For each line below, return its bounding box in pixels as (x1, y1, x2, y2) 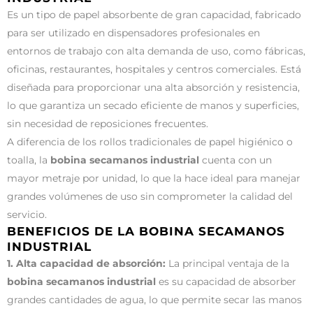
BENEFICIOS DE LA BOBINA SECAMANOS (7, 224, 285, 238)
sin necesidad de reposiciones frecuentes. (7, 117, 208, 130)
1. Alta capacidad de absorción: (7, 256, 166, 270)
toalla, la (7, 153, 50, 166)
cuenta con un (199, 153, 272, 166)
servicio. (7, 208, 47, 221)
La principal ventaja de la (166, 256, 289, 270)
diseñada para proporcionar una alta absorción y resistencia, (7, 80, 300, 94)
